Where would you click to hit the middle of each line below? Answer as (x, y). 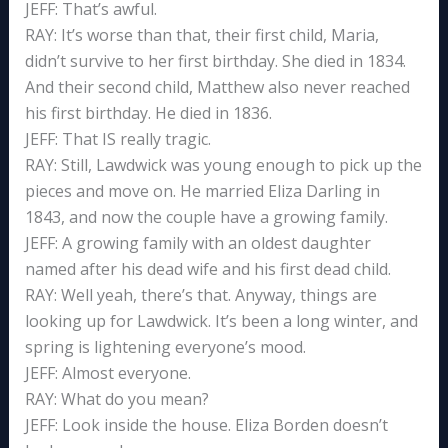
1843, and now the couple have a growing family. (206, 216)
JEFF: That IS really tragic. (117, 138)
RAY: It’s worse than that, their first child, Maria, (201, 34)
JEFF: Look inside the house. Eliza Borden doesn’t (206, 424)
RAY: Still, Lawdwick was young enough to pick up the (223, 164)
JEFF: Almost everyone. (107, 372)
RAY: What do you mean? (116, 398)
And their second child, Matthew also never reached (217, 86)
